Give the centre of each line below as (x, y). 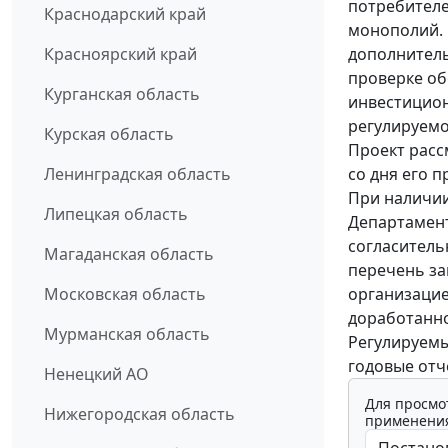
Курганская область (122, 94)
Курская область (109, 134)
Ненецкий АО (96, 374)
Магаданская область (129, 254)
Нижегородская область (139, 414)
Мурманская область (127, 334)
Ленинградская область (137, 174)
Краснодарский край (125, 14)
